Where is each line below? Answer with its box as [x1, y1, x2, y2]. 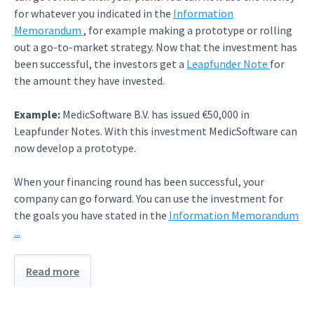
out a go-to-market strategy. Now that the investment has [14, 40, 297, 54]
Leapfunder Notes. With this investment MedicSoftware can [14, 124, 297, 138]
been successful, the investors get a [14, 57, 186, 71]
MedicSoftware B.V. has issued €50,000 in [60, 107, 250, 121]
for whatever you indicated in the [14, 6, 173, 20]
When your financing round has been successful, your [14, 175, 264, 189]
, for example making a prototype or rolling [83, 23, 292, 37]
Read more [26, 264, 79, 278]
